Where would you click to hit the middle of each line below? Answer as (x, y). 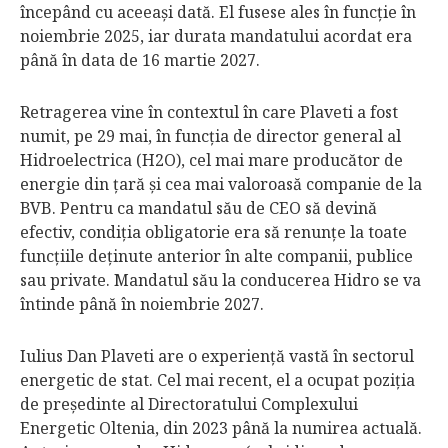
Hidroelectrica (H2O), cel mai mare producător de (211, 160)
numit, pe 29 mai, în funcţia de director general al (210, 136)
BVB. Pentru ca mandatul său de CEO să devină (198, 208)
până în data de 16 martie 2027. (140, 60)
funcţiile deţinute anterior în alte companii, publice (216, 256)
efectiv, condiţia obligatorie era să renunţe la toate (213, 232)
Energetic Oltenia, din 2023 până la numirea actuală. (221, 428)
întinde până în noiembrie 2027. (142, 304)
